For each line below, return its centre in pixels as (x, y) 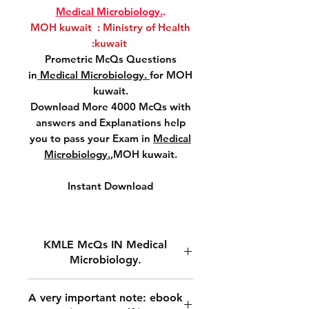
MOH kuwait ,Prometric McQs (110, 287)
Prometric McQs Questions (110, 59)
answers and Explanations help (110, 122)
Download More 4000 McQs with (110, 107)
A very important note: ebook (105, 298)
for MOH (171, 75)
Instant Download (110, 186)
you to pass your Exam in (91, 138)
